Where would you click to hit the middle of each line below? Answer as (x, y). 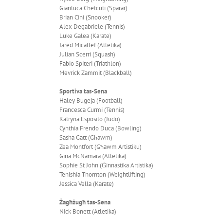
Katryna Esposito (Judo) (90, 119)
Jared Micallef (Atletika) (91, 45)
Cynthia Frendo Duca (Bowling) (100, 128)
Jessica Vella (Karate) (87, 183)
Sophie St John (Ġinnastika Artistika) (106, 165)
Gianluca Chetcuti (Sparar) (93, 8)
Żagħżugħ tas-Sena (85, 202)
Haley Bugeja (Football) (91, 100)
